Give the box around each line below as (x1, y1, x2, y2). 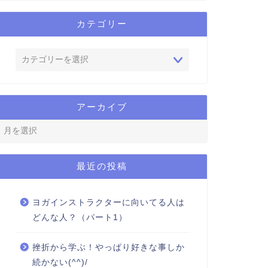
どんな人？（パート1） (32, 213, 127, 223)
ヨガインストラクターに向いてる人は (32, 198, 185, 208)
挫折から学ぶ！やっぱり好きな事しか (32, 243, 185, 252)
